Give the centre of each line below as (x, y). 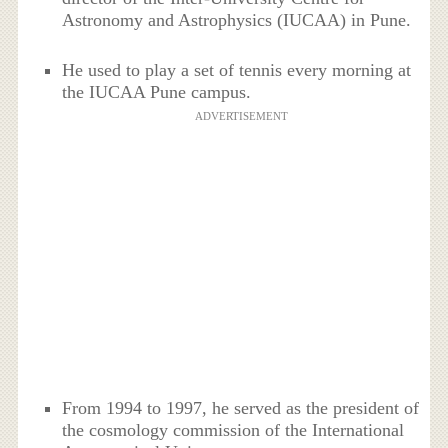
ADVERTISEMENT (241, 115)
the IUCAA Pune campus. (157, 91)
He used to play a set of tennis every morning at (237, 69)
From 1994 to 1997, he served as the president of (241, 408)
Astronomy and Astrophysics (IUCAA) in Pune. (237, 19)
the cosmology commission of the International (233, 430)
